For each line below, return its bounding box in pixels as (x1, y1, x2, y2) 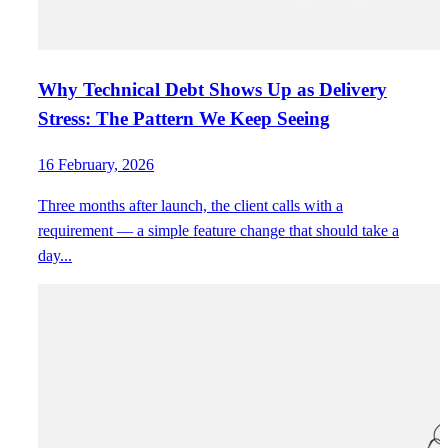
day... (38, 246, 72, 264)
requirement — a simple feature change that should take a (38, 221, 399, 239)
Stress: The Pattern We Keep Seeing (38, 108, 330, 130)
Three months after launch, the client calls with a (38, 196, 343, 214)
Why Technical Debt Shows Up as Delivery (38, 79, 387, 101)
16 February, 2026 (38, 155, 154, 173)
